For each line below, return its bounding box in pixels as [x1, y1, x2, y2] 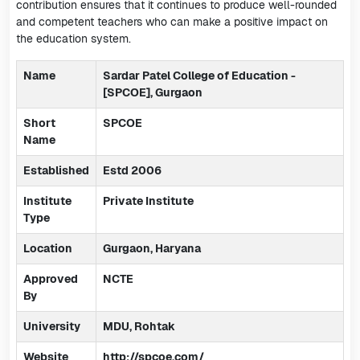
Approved [23, 272, 78, 286]
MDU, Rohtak [103, 319, 175, 333]
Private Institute [103, 194, 194, 208]
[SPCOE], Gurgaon [103, 85, 202, 100]
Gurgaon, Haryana [103, 241, 201, 256]
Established [23, 163, 89, 178]
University [23, 319, 80, 333]
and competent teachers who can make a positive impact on [16, 14, 328, 29]
